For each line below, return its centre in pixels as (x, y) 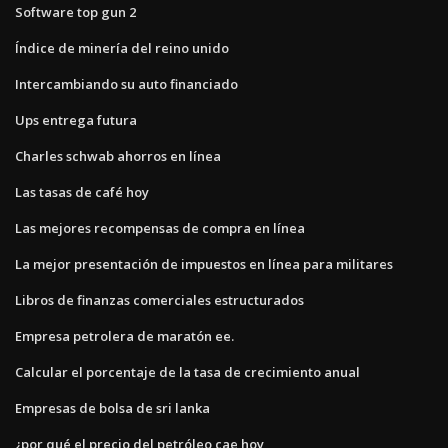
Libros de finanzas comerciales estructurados (159, 299)
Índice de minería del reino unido (122, 47)
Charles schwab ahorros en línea (118, 155)
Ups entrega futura (76, 119)
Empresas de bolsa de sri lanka (112, 407)
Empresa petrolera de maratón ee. (124, 335)
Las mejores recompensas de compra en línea (160, 227)
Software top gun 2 (75, 11)
